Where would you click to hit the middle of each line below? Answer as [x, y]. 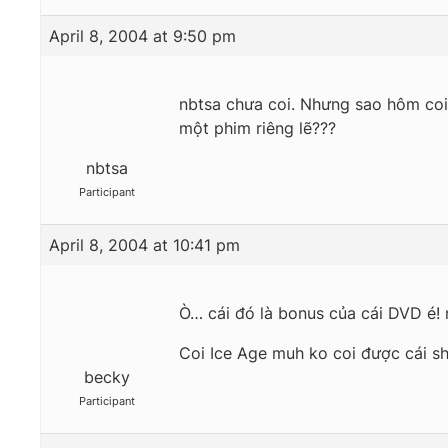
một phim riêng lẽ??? [257, 128]
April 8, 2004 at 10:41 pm [144, 245]
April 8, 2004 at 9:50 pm [142, 36]
